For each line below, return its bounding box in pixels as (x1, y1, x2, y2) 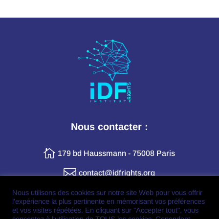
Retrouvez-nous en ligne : (51, 200, 167, 211)
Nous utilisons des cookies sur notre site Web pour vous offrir (12, 189, 202, 197)
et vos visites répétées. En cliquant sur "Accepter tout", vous (12, 206, 198, 214)
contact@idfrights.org (79, 169, 155, 177)
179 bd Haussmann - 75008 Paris (58, 149, 175, 158)
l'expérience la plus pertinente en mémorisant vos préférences (12, 197, 205, 205)
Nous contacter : (70, 121, 148, 132)
